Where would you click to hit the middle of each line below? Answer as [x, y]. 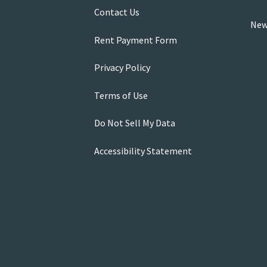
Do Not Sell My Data [134, 123]
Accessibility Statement [143, 150]
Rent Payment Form [135, 40]
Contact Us [117, 12]
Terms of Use [121, 95]
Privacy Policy [122, 68]
